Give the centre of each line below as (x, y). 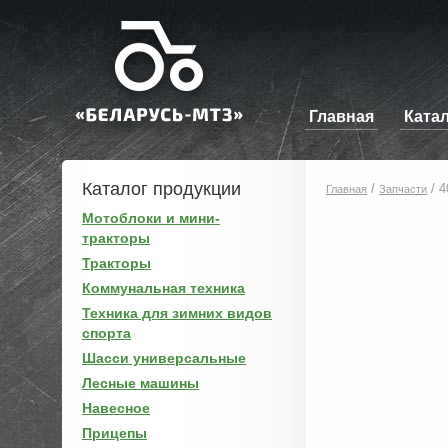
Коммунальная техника (163, 288)
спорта (106, 333)
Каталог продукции (161, 189)
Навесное (116, 408)
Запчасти (403, 189)
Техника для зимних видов (177, 313)
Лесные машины (140, 383)
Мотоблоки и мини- (151, 218)
